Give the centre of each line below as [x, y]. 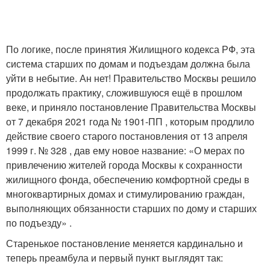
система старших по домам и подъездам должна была [128, 64]
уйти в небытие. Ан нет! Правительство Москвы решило [131, 78]
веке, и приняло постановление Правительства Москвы [131, 107]
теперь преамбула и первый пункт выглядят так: [115, 258]
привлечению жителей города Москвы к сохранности [124, 165]
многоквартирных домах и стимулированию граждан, [125, 194]
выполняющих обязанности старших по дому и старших [131, 208]
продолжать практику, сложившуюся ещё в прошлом [124, 93]
